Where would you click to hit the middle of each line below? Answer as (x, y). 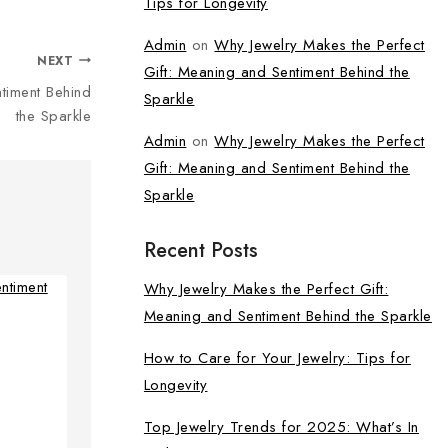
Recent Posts (200, 250)
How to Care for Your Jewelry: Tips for (277, 358)
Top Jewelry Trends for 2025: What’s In (281, 427)
